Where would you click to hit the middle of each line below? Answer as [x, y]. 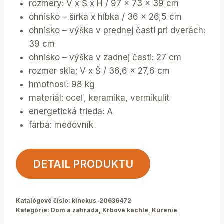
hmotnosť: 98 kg [62, 85]
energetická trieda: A [71, 112]
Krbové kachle [125, 210]
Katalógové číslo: [44, 201]
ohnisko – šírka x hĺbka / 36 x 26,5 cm [105, 17]
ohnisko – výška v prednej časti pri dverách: [117, 31]
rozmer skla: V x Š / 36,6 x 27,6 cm [99, 71]
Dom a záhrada [75, 210]
